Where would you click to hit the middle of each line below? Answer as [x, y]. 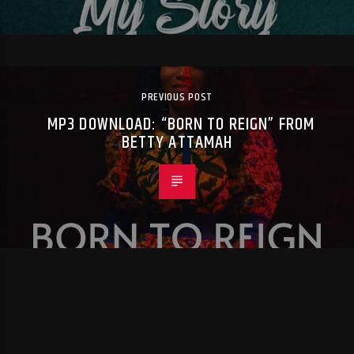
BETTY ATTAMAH [177, 143]
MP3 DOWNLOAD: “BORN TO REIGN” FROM [181, 125]
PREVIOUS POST [177, 98]
